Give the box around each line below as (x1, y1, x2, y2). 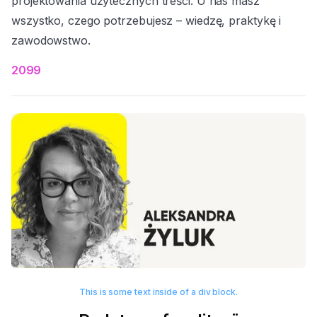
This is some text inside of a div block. (79, 287, 238, 298)
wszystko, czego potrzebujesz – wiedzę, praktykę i (11, 13, 282, 28)
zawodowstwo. (11, 33, 91, 48)
